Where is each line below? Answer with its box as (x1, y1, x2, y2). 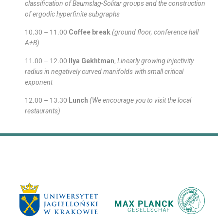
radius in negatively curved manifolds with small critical (25, 67, 184, 75)
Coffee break (69, 28, 111, 36)
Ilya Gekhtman (69, 56, 115, 65)
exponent (25, 78, 53, 86)
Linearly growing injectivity (117, 56, 194, 65)
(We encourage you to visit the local (90, 96, 192, 104)
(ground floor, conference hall (112, 28, 199, 36)
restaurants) (25, 107, 61, 115)
